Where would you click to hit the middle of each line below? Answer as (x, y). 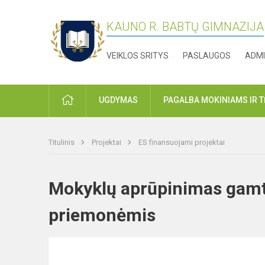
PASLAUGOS (207, 56)
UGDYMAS (118, 100)
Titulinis (62, 143)
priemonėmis (112, 215)
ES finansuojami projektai (182, 143)
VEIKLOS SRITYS (138, 56)
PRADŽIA (90, 100)
